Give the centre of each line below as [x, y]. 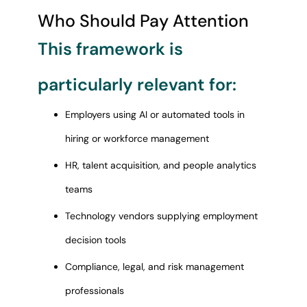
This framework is [110, 49]
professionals [94, 291]
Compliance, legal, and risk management [154, 267]
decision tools [95, 240]
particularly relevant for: [137, 85]
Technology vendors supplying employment [161, 216]
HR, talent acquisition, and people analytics [160, 165]
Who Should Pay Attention [143, 21]
